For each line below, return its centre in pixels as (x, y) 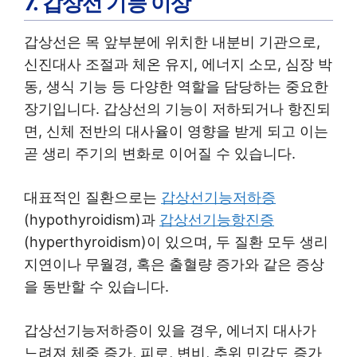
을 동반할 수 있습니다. (96, 286)
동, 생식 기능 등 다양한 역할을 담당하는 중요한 (176, 86)
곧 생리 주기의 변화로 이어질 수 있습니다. (160, 153)
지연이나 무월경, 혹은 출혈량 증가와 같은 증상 (174, 264)
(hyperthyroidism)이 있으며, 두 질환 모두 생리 (176, 241)
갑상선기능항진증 (217, 219)
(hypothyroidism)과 (92, 219)
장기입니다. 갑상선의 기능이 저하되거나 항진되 (177, 108)
